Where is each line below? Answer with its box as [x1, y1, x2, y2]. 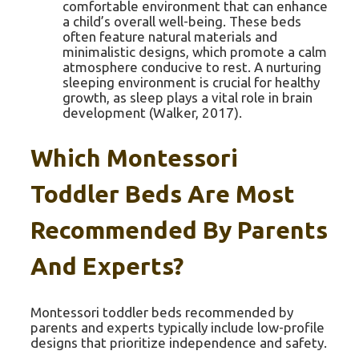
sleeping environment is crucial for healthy [63, 75, 320, 91]
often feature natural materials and [63, 29, 277, 45]
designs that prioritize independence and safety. [30, 335, 327, 351]
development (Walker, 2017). [63, 105, 242, 121]
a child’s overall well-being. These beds [63, 14, 301, 30]
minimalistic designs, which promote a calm [63, 44, 327, 60]
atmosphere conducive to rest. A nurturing [63, 59, 321, 75]
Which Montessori [30, 144, 238, 172]
